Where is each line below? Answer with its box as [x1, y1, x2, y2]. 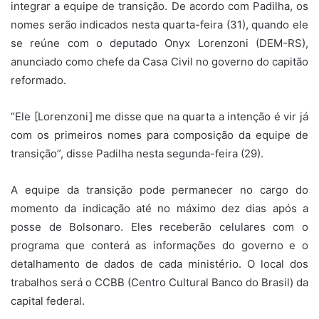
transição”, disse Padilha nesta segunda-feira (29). [11, 146, 263, 160]
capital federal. [11, 293, 85, 308]
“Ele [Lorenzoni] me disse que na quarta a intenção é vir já [11, 109, 308, 123]
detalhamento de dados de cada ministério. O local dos [11, 256, 308, 271]
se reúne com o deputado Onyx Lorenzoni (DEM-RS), [11, 36, 308, 50]
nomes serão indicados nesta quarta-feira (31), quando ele [11, 17, 308, 31]
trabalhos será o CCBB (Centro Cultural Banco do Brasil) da [11, 275, 308, 289]
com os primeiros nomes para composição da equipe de [11, 127, 308, 142]
